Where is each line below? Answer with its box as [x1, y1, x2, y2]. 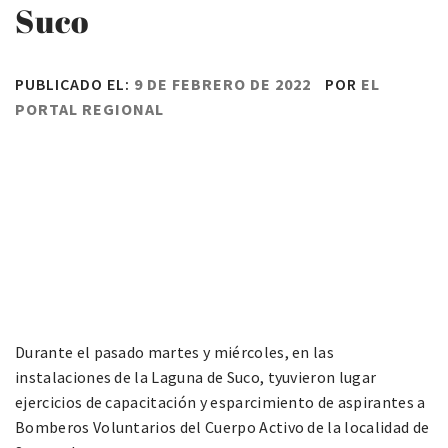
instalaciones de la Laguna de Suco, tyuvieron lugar [15, 367, 377, 388]
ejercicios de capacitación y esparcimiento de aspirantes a [15, 392, 426, 413]
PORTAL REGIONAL [15, 99, 164, 119]
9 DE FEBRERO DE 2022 [134, 74, 311, 94]
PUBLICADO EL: [15, 74, 134, 94]
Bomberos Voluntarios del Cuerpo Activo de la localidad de [15, 417, 430, 438]
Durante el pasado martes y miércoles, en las [15, 342, 335, 363]
